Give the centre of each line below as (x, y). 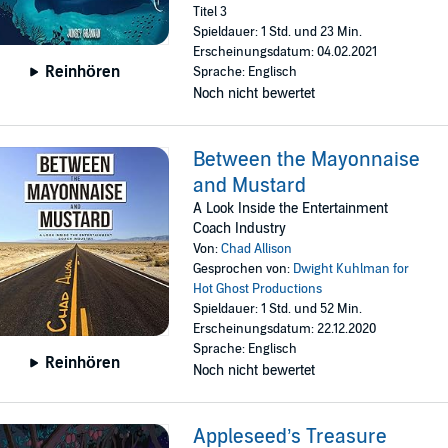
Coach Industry (240, 228)
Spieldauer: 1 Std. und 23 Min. (278, 32)
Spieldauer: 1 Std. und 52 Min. (278, 309)
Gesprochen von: (243, 269)
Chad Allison (257, 249)
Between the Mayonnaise (307, 160)
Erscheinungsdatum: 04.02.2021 (285, 52)
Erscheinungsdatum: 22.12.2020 (285, 329)
